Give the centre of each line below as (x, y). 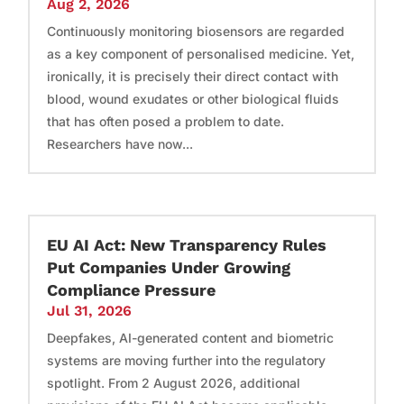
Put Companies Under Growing (169, 267)
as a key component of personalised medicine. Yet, (201, 54)
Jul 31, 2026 (90, 310)
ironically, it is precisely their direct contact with (193, 77)
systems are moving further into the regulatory (187, 360)
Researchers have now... (120, 144)
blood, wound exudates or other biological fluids (193, 99)
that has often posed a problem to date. (166, 122)
